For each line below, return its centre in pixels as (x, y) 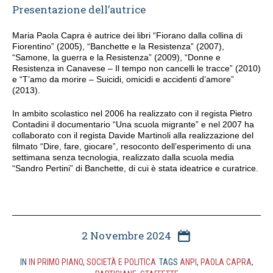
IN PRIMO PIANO (55, 262)
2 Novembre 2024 (126, 235)
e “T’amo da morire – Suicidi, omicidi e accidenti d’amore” (123, 79)
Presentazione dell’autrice (79, 9)
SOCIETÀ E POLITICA (121, 262)
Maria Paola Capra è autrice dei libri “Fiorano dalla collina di (127, 35)
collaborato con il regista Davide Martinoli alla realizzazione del (133, 135)
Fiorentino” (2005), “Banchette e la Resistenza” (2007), (118, 46)
